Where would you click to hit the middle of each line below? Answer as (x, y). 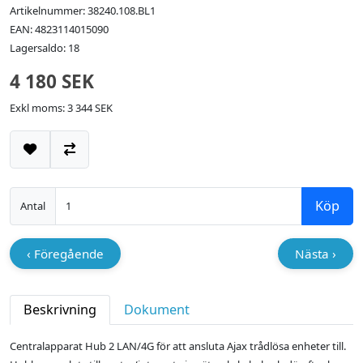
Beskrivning (60, 310)
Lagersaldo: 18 (45, 48)
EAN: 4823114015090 (59, 30)
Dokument (157, 310)
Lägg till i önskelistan (94, 172)
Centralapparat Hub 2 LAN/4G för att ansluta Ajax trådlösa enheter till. (178, 346)
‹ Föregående (66, 253)
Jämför (90, 172)
